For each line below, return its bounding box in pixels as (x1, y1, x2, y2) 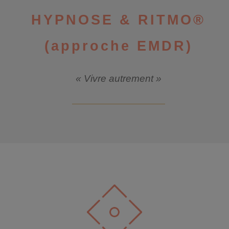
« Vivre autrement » (75, 73, 162, 84)
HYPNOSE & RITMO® (31, 12, 206, 28)
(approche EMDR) (44, 38, 193, 54)
